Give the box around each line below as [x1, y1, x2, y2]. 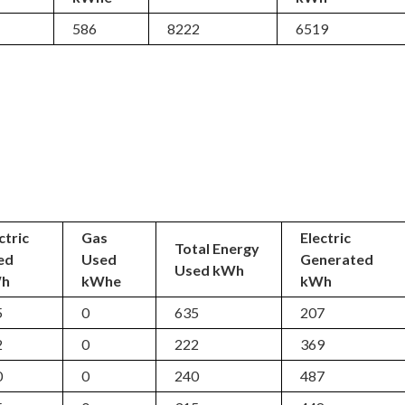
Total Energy [174, 240, 260, 257]
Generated [300, 250, 374, 268]
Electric [300, 229, 352, 246]
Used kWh [174, 261, 245, 278]
